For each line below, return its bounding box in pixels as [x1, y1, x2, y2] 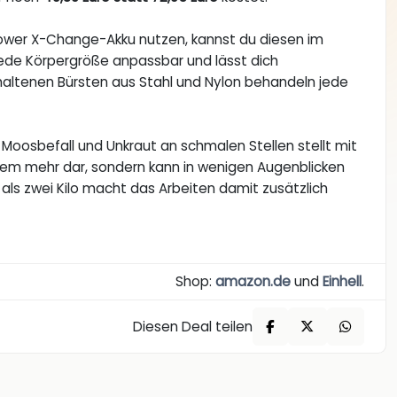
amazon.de [214, 272, 291, 292]
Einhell [322, 272, 362, 292]
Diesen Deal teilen [133, 316, 253, 336]
